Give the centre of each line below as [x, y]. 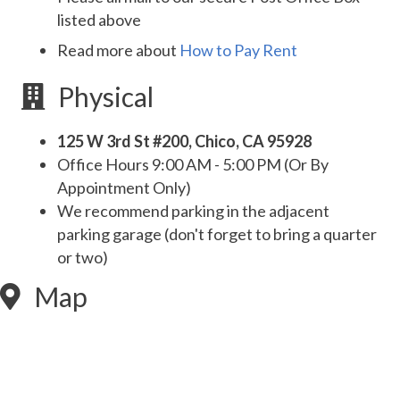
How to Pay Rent [238, 50]
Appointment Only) [124, 188]
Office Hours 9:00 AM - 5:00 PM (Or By [193, 165]
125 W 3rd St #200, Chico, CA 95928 [184, 142]
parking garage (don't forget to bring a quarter [217, 234]
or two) [83, 258]
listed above [99, 20]
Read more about [118, 50]
